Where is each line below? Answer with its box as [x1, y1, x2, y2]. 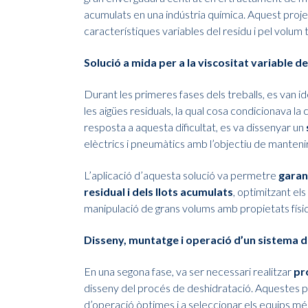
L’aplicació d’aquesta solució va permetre [84, 168, 278, 182]
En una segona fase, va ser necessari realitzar [84, 265, 294, 278]
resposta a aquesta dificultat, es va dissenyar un [84, 120, 306, 134]
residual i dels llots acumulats [84, 185, 233, 199]
